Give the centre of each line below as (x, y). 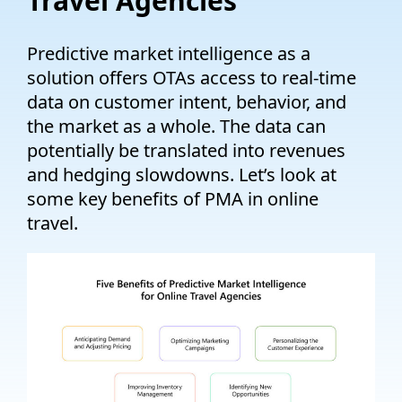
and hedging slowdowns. (133, 174)
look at (306, 174)
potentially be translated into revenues (186, 150)
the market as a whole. (121, 126)
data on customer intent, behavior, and (187, 101)
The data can (271, 126)
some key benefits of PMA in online (173, 198)
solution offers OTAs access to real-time (192, 77)
